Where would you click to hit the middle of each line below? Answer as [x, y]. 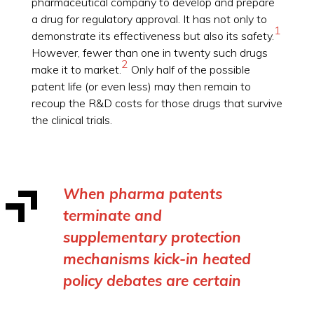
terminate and [112, 216]
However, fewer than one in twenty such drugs [149, 52]
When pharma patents [142, 194]
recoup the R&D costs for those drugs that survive [157, 103]
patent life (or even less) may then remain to [141, 86]
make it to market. [76, 69]
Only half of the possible [189, 69]
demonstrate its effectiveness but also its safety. [152, 35]
